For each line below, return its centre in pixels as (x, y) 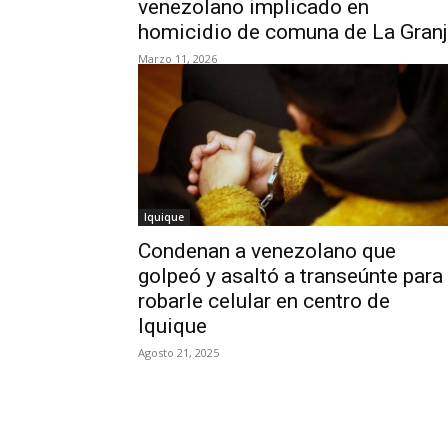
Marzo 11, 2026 (177, 58)
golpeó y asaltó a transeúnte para (290, 276)
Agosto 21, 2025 (178, 352)
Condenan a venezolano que (267, 251)
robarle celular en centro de (264, 301)
